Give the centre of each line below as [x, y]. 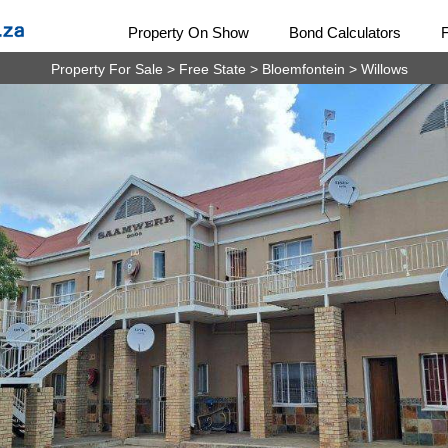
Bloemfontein [303, 69]
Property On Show [188, 32]
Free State [212, 69]
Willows [384, 69]
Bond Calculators [345, 32]
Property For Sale [106, 69]
